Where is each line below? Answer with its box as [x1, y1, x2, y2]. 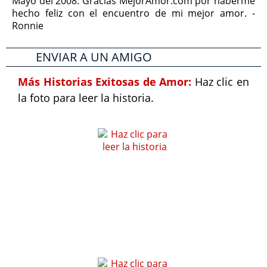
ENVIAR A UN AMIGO [36, 49, 152, 65]
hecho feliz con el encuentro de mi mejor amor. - [12, 7, 255, 20]
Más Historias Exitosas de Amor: [18, 74, 195, 89]
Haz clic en [194, 74, 250, 89]
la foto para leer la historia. [18, 91, 154, 105]
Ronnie [12, 19, 44, 32]
